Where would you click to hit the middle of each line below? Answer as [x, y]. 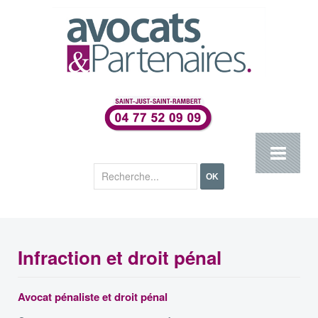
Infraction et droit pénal [120, 257]
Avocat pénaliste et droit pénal [93, 296]
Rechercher [117, 169]
